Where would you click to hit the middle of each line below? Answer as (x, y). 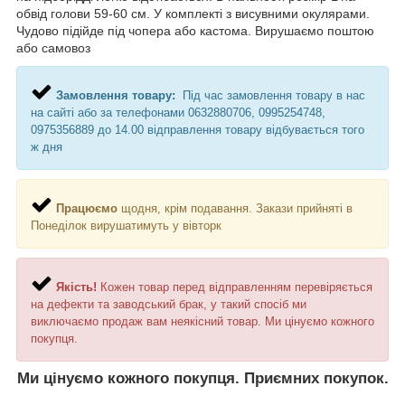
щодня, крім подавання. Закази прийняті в (237, 208)
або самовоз (53, 47)
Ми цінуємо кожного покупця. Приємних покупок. (202, 378)
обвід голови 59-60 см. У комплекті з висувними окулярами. (193, 13)
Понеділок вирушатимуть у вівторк (126, 225)
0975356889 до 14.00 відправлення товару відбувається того (198, 129)
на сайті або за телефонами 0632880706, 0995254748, (178, 112)
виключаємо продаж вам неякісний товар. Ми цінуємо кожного (202, 321)
